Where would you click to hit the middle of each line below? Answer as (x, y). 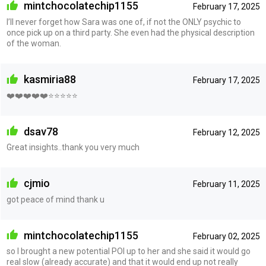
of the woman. (34, 44)
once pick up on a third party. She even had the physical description (130, 33)
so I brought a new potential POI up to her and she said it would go (128, 251)
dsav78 (39, 131)
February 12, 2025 (226, 132)
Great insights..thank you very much (73, 148)
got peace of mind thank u (55, 199)
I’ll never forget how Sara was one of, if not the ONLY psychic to (123, 22)
